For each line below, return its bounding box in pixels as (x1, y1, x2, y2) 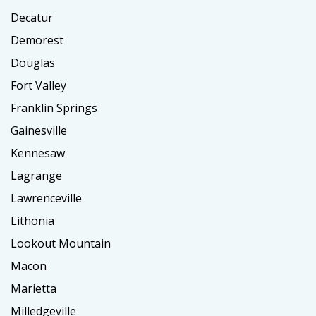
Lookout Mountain (11, 235, 111, 251)
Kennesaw (11, 145, 65, 161)
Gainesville (11, 122, 67, 138)
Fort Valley (11, 77, 66, 93)
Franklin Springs (11, 99, 97, 116)
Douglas (11, 54, 55, 71)
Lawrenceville (11, 190, 82, 206)
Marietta (11, 280, 56, 296)
